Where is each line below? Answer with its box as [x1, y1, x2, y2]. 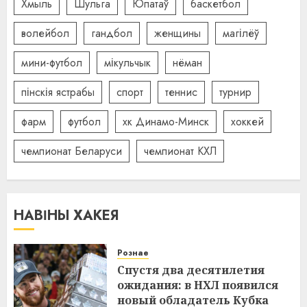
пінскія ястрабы [21, 84, 95, 100]
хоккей [231, 113, 264, 130]
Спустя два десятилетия [117, 262, 265, 278]
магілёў [223, 25, 259, 41]
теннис [165, 84, 197, 100]
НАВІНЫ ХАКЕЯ [14, 206, 119, 225]
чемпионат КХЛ [144, 143, 217, 159]
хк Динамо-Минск [123, 113, 209, 130]
